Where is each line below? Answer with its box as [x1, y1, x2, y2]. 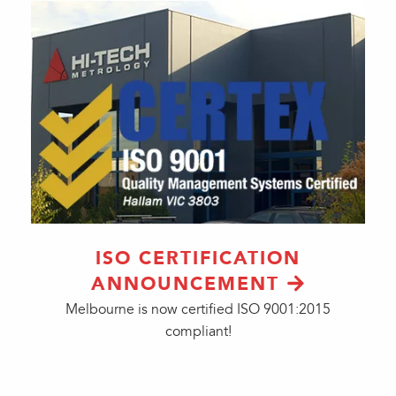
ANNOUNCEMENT [91, 272, 280, 295]
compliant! [164, 323, 232, 340]
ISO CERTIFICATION [95, 247, 301, 270]
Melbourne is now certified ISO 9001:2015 [65, 301, 331, 318]
